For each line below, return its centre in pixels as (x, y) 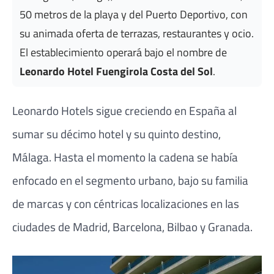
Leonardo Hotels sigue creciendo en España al (124, 110)
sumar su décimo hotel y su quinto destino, (117, 133)
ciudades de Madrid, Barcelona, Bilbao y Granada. (132, 226)
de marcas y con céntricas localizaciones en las (126, 203)
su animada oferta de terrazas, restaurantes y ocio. (137, 33)
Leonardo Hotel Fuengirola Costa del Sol (116, 71)
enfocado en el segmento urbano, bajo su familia (130, 180)
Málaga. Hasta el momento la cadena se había (125, 157)
